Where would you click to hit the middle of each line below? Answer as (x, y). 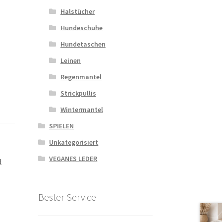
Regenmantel (81, 77)
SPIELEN (62, 126)
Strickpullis (78, 93)
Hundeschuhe (81, 28)
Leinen (70, 61)
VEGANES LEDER (73, 159)
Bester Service (67, 197)
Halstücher (77, 12)
